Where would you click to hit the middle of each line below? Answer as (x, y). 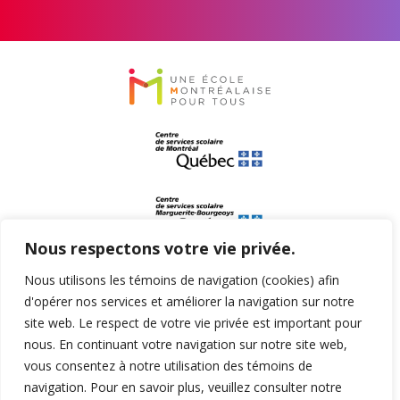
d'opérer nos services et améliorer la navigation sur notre (189, 301)
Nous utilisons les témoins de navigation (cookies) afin (182, 280)
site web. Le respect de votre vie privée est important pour (193, 323)
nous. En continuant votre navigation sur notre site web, (186, 344)
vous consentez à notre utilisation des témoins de (168, 366)
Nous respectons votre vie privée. (160, 248)
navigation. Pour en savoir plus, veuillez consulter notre (183, 387)
